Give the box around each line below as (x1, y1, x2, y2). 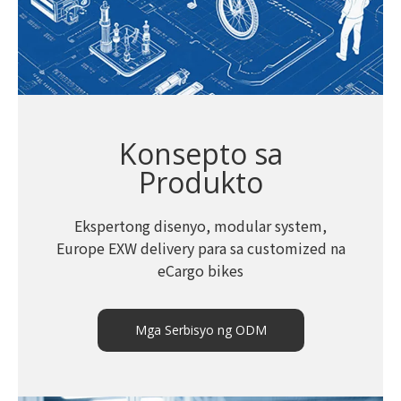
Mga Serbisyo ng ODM (134, 320, 267, 338)
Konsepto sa (118, 133, 283, 173)
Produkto (138, 162, 263, 201)
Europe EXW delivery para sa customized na (55, 236, 346, 259)
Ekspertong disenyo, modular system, (74, 214, 327, 236)
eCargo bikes (158, 259, 243, 281)
